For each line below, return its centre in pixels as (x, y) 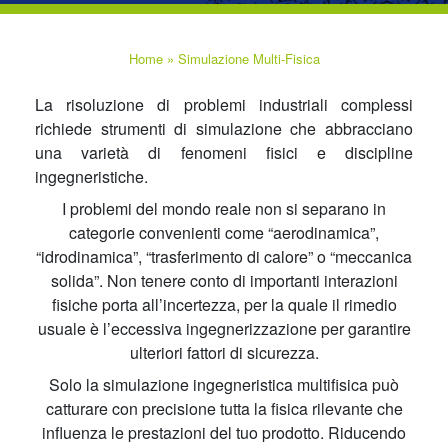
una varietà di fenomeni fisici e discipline (224, 152)
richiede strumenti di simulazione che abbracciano (224, 128)
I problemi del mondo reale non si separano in (224, 208)
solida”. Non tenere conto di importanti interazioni (224, 280)
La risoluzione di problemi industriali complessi (224, 104)
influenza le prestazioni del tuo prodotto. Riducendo (224, 432)
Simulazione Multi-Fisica (248, 58)
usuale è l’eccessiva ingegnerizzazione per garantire (224, 328)
